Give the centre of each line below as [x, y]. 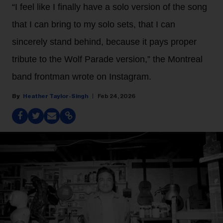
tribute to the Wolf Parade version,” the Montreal [107, 59]
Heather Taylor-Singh [56, 96]
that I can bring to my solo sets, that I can [94, 24]
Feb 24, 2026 [116, 96]
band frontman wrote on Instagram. [82, 77]
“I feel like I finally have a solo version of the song [110, 7]
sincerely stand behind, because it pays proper [104, 42]
